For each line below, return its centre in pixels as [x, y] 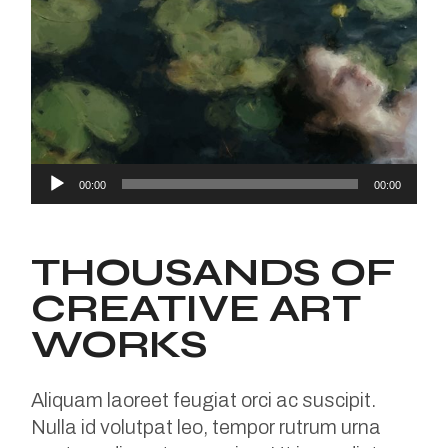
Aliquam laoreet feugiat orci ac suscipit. [204, 400]
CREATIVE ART [196, 308]
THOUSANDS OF [213, 272]
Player [59, 203]
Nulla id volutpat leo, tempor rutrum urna [206, 427]
